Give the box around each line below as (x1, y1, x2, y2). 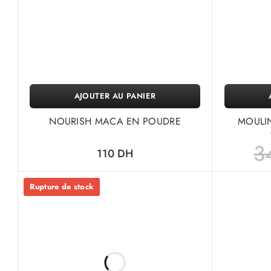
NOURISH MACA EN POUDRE (49, 114, 181, 128)
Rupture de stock (30, 181, 94, 192)
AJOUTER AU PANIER (74, 90, 156, 102)
